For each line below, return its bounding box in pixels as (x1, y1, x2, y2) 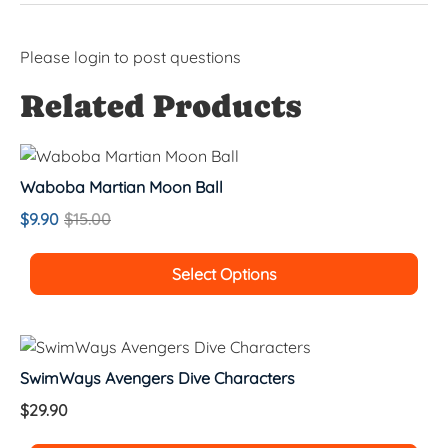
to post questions (110, 46, 241, 67)
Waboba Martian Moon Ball (20, 176, 223, 197)
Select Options (171, 263, 277, 284)
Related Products (20, 87, 301, 124)
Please (20, 46, 74, 67)
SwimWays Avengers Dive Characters (20, 367, 295, 388)
